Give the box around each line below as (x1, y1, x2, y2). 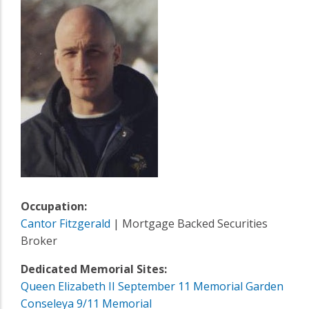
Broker (21, 232, 57, 248)
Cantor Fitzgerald (21, 215, 110, 231)
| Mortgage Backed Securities (110, 215, 268, 231)
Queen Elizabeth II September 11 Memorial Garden (21, 278, 283, 294)
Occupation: (21, 198, 87, 214)
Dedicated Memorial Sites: (21, 261, 167, 277)
